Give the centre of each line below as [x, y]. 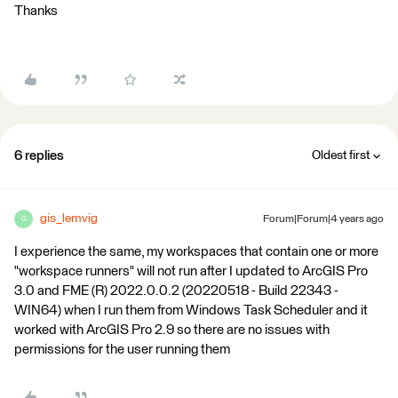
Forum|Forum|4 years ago [323, 219]
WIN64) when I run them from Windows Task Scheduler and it [191, 310]
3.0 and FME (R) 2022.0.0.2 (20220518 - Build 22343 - [176, 291]
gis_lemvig [69, 219]
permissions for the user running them [122, 350]
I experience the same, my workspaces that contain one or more [196, 252]
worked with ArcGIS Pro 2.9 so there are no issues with [172, 330]
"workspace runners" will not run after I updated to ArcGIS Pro [191, 271]
